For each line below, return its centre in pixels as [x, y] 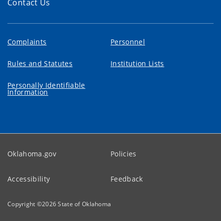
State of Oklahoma [85, 204]
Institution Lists [137, 63]
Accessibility [29, 179]
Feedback [127, 179]
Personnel [128, 41]
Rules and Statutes [40, 63]
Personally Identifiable [46, 85]
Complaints [27, 41]
